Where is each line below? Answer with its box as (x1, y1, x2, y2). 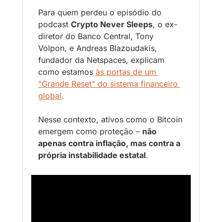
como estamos (38, 67, 96, 77)
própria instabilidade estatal (38, 150, 146, 161)
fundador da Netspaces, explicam (38, 55, 165, 65)
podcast (38, 19, 71, 30)
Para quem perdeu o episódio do (38, 7, 162, 18)
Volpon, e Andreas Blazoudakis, (38, 43, 157, 54)
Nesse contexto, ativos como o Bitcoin (38, 114, 182, 125)
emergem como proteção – (38, 126, 142, 137)
